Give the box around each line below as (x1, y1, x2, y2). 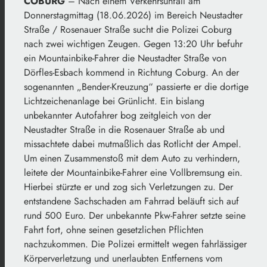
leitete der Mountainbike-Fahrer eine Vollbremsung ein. (24, 166, 243, 180)
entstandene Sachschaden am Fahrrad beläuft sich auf (24, 194, 239, 209)
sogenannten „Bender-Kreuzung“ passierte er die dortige (24, 80, 249, 94)
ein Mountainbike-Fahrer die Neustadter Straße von (24, 51, 226, 66)
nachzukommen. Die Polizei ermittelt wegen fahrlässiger (24, 237, 247, 252)
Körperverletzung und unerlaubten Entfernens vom (24, 252, 222, 266)
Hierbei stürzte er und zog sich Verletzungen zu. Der (24, 180, 233, 194)
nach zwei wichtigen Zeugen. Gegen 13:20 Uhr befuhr (24, 37, 243, 51)
